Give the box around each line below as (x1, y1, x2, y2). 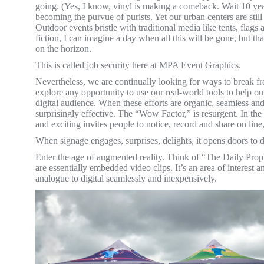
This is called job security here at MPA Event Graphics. (35, 60, 241, 70)
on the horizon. (35, 43, 91, 54)
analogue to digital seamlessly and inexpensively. (35, 173, 217, 183)
